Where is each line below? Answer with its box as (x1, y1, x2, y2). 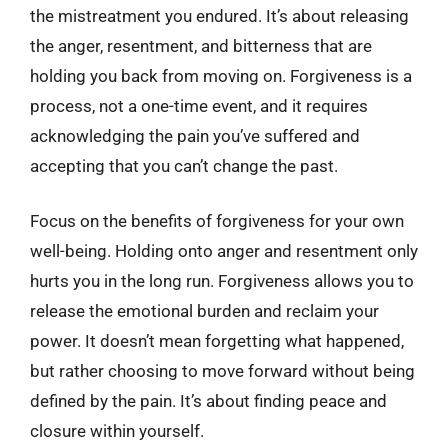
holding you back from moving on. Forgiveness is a (30, 65, 412, 86)
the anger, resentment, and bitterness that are (30, 35, 372, 56)
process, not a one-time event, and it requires (30, 95, 368, 116)
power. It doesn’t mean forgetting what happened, (30, 331, 404, 351)
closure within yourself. (30, 421, 204, 441)
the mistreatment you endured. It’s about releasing (30, 5, 409, 26)
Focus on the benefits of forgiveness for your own (30, 211, 404, 231)
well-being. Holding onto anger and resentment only (30, 241, 418, 261)
